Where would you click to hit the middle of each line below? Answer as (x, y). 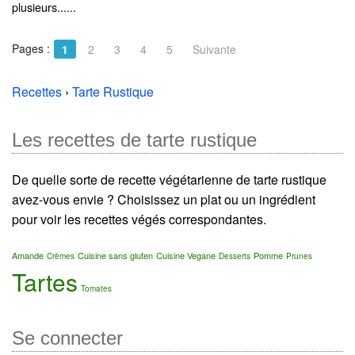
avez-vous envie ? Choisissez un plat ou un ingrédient (164, 199)
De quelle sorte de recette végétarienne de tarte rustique (169, 179)
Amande (28, 255)
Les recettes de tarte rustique (134, 139)
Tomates (96, 288)
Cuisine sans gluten (115, 255)
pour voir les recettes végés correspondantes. (139, 219)
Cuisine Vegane (186, 255)
